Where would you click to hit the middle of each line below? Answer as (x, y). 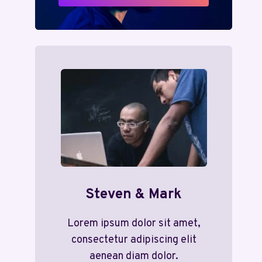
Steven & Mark (134, 194)
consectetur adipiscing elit (134, 240)
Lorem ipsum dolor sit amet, (134, 223)
